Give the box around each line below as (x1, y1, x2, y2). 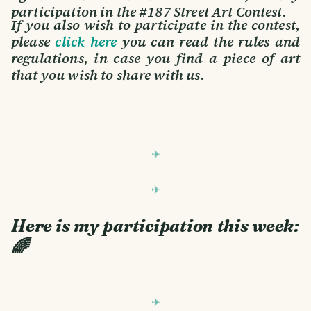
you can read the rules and (117, 32, 300, 52)
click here (55, 32, 117, 52)
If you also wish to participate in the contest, (11, 15, 300, 35)
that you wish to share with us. (11, 65, 205, 85)
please (11, 32, 56, 52)
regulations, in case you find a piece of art (11, 49, 300, 69)
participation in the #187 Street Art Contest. (11, 2, 287, 22)
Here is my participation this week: (11, 215, 300, 237)
